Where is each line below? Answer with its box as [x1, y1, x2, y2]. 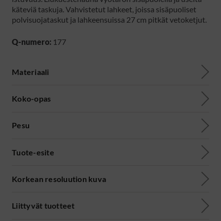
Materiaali [12, 67, 49, 76]
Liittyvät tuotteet [12, 201, 75, 211]
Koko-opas [12, 93, 51, 103]
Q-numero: [12, 37, 51, 47]
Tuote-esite [12, 147, 54, 157]
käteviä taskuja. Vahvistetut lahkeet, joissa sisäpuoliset [12, 4, 196, 14]
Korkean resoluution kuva [12, 174, 106, 184]
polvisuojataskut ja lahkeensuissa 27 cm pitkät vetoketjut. [12, 15, 207, 25]
